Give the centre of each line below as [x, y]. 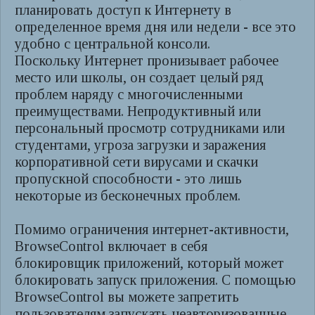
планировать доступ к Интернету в [123, 10]
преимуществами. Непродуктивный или [138, 111]
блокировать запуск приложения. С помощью [155, 280]
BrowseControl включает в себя [111, 246]
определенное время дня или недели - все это [155, 27]
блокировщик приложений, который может [149, 263]
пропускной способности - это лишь [128, 179]
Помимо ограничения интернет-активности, [152, 229]
